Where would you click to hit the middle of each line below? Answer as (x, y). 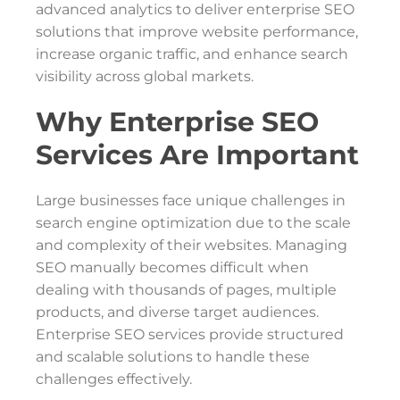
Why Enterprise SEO (177, 122)
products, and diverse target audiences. (177, 312)
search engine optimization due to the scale (193, 223)
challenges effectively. (114, 379)
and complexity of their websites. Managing (192, 245)
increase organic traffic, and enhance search (192, 54)
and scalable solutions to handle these (173, 357)
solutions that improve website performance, (197, 32)
